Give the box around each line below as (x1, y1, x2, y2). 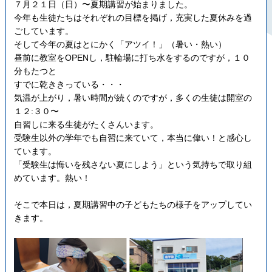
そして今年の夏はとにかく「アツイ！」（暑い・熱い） (13, 39, 226, 49)
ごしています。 (13, 25, 73, 36)
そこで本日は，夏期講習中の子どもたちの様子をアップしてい (13, 199, 252, 209)
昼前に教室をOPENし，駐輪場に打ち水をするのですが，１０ (13, 52, 250, 63)
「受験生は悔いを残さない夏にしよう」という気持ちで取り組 (13, 159, 252, 169)
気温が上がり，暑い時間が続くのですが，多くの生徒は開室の (13, 92, 252, 103)
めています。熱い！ (13, 172, 90, 183)
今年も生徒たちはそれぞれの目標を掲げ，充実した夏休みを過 (13, 12, 252, 22)
